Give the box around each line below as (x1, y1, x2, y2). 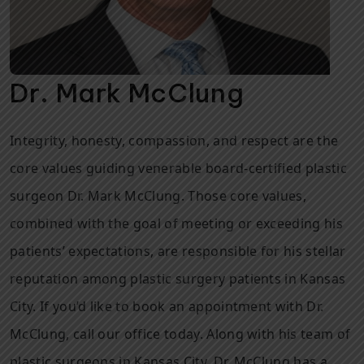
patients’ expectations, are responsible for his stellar (10, 242, 346, 260)
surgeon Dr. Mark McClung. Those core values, (10, 187, 307, 205)
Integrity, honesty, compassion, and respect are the (10, 132, 339, 149)
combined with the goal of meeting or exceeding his (10, 214, 344, 232)
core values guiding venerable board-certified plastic (10, 159, 347, 177)
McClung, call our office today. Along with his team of (10, 325, 351, 343)
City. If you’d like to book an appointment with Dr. (10, 297, 324, 315)
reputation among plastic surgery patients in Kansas (10, 270, 346, 288)
